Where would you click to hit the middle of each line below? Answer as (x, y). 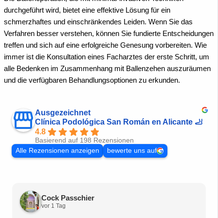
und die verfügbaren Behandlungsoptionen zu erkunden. (92, 81)
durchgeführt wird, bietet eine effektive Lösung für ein (87, 10)
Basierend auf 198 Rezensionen (84, 141)
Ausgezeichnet (63, 113)
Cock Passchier (68, 198)
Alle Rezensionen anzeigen (57, 151)
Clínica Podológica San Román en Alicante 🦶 (119, 122)
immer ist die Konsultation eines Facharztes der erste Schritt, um (107, 57)
